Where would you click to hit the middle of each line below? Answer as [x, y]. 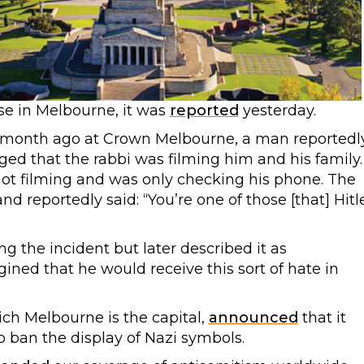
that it [322, 318]
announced [253, 318]
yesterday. [277, 110]
